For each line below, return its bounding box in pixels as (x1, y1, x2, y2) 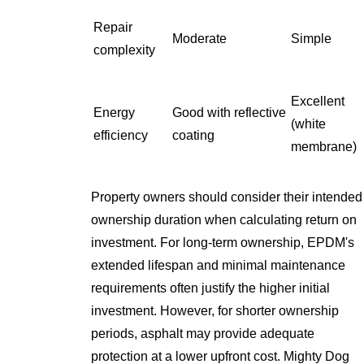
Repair (93, 19, 133, 34)
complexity (93, 42, 156, 57)
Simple (291, 31, 332, 45)
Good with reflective (172, 105, 287, 119)
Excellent (291, 93, 345, 108)
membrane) (291, 139, 357, 154)
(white (291, 116, 327, 131)
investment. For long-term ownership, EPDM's (91, 235, 355, 249)
